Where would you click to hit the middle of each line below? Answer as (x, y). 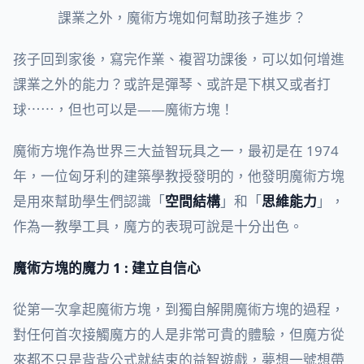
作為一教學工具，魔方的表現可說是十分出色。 (158, 227)
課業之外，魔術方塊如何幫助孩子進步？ (182, 18)
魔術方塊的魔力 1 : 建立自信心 (107, 268)
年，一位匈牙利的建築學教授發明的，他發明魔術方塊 (179, 176)
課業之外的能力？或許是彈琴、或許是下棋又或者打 (172, 84)
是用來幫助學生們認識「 (89, 201)
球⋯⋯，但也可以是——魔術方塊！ (123, 110)
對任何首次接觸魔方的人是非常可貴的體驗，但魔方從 (179, 335)
